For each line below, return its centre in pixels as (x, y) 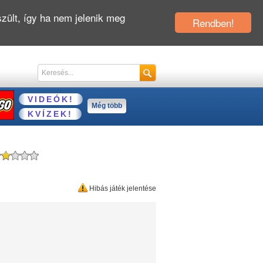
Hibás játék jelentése (122, 188)
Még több (107, 106)
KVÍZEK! (50, 114)
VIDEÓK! (51, 99)
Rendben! (213, 23)
